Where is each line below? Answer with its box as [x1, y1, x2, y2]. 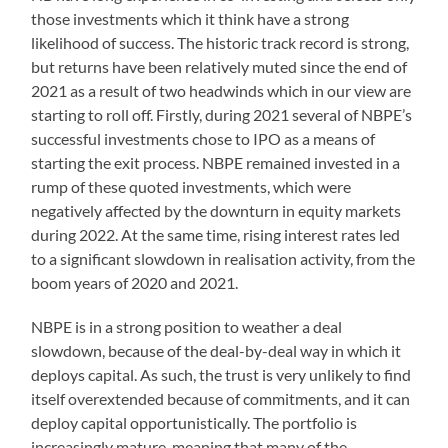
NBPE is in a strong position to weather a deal [31, 316, 343, 336]
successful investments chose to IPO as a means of [31, 128, 376, 148]
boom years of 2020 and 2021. [31, 272, 239, 292]
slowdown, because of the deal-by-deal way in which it [31, 340, 402, 360]
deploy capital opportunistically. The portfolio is [31, 412, 358, 432]
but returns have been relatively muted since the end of [31, 56, 408, 76]
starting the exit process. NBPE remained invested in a [31, 152, 401, 172]
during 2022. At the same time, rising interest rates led [31, 224, 401, 244]
